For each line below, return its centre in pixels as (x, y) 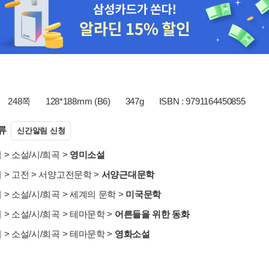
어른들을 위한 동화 (152, 214)
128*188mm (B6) (78, 101)
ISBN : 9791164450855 (202, 101)
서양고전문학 (65, 174)
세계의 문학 (93, 194)
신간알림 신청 (41, 131)
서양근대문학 (128, 174)
